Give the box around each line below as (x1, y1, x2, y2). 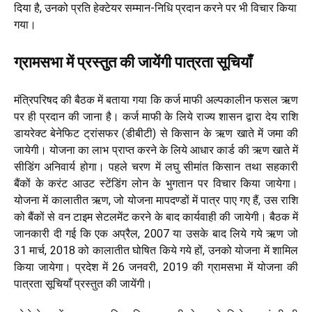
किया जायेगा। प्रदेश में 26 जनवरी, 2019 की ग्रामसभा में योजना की (14, 260, 298, 274)
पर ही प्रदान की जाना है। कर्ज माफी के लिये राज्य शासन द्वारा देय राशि (14, 110, 298, 123)
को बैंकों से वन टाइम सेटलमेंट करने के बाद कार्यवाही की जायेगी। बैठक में (14, 210, 298, 224)
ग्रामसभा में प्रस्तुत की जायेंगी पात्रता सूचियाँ (14, 54, 252, 71)
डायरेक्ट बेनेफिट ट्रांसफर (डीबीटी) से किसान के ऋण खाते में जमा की (14, 127, 298, 140)
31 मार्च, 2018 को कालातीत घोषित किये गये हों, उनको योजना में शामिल (14, 244, 298, 257)
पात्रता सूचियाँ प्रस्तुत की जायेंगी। (14, 277, 153, 290)
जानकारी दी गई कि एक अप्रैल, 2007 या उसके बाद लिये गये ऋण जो (14, 227, 298, 240)
